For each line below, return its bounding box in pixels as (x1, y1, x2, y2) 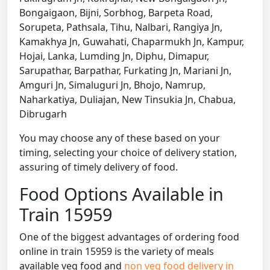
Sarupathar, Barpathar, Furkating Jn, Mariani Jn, (19, 64, 231, 78)
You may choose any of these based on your (19, 131, 220, 145)
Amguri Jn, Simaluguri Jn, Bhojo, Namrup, (19, 78, 206, 92)
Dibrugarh (19, 107, 67, 121)
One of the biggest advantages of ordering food (19, 230, 239, 244)
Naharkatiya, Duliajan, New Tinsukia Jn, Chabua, (19, 93, 236, 107)
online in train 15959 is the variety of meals (19, 245, 214, 259)
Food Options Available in (19, 182, 224, 206)
